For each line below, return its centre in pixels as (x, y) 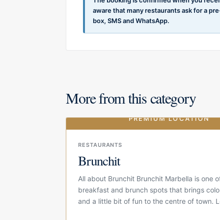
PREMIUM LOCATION (169, 118)
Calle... (89, 212)
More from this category (131, 97)
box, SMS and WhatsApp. (131, 20)
